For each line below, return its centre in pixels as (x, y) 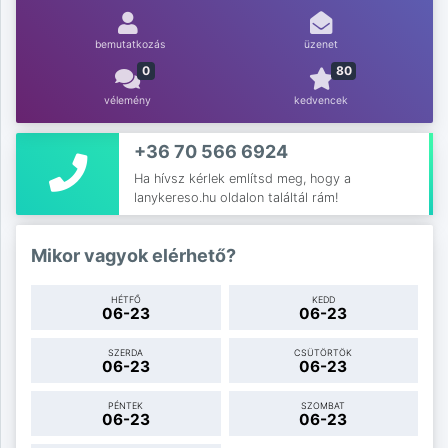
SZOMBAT (323, 405)
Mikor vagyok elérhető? (133, 255)
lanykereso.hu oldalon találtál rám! (236, 197)
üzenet (321, 44)
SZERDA (126, 352)
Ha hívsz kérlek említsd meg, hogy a (243, 178)
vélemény (128, 100)
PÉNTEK (126, 405)
